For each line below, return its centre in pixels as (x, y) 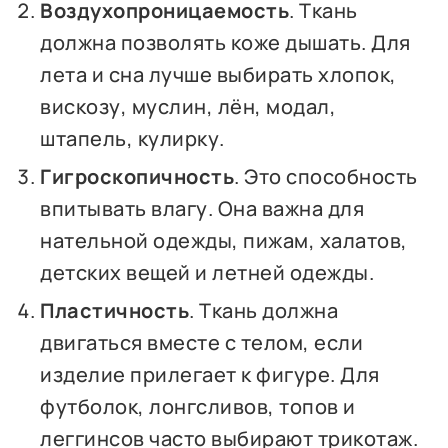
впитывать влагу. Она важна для (202, 208)
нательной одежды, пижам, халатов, (224, 240)
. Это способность (326, 176)
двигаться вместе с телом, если (202, 342)
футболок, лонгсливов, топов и (198, 406)
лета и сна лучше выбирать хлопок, (218, 74)
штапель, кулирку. (132, 138)
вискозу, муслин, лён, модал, (188, 106)
